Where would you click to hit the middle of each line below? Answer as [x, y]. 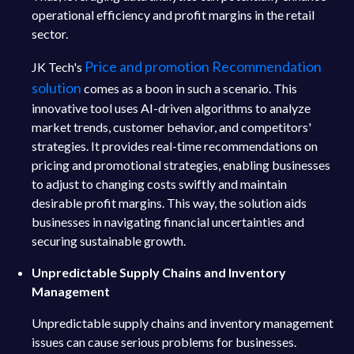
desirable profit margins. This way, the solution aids [169, 203]
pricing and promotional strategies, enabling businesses [181, 165]
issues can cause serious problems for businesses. [164, 342]
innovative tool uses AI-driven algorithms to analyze [171, 108]
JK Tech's [58, 67]
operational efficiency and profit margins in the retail [173, 15]
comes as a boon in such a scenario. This [189, 88]
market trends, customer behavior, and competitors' [171, 127]
